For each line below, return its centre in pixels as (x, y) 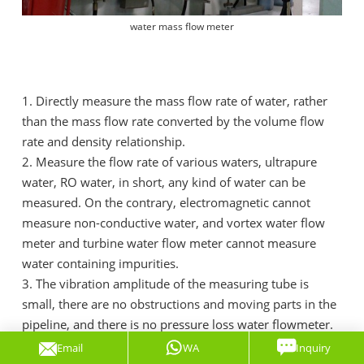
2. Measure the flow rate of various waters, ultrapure (169, 161)
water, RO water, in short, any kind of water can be (164, 182)
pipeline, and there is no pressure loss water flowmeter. (179, 324)
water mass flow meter (182, 26)
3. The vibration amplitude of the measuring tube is (165, 283)
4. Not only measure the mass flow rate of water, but (169, 344)
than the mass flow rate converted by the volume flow (173, 121)
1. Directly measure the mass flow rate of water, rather (175, 100)
